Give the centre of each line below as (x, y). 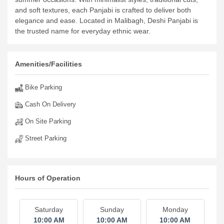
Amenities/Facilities (48, 64)
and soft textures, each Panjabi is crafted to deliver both (103, 10)
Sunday (112, 209)
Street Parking (45, 138)
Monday (175, 209)
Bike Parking (42, 87)
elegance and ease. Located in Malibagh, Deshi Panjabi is (106, 20)
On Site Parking (47, 121)
